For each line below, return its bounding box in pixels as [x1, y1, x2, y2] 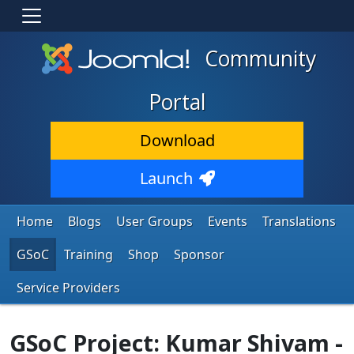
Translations [262, 212, 336, 230]
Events [208, 212, 247, 230]
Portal [149, 87, 205, 116]
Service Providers [17, 278, 120, 296]
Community [199, 44, 317, 73]
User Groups [116, 212, 193, 230]
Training [64, 245, 113, 263]
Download [139, 129, 215, 151]
